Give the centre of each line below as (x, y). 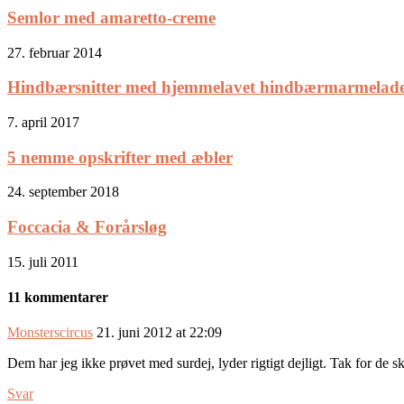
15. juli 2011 (43, 262)
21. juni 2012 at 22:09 (159, 333)
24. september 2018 (63, 192)
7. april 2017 (43, 122)
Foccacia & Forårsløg (87, 227)
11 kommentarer (58, 298)
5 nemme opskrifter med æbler (120, 157)
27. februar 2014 (55, 52)
